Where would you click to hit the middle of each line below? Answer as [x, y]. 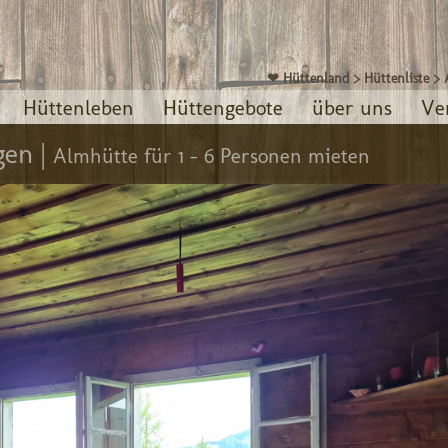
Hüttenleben [78, 107]
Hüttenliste [397, 78]
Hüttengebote [222, 107]
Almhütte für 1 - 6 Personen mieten [211, 155]
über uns [351, 107]
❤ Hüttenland [308, 78]
